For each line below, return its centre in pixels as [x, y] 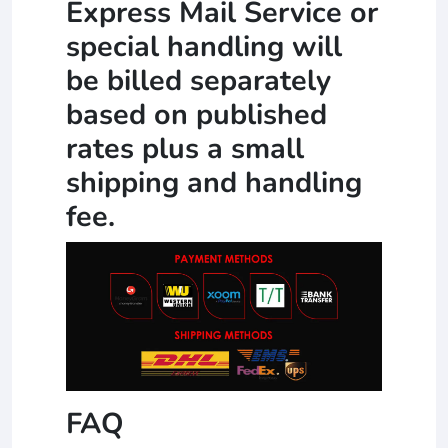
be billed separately [198, 81]
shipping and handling [214, 183]
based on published [196, 115]
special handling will [204, 47]
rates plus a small [185, 149]
